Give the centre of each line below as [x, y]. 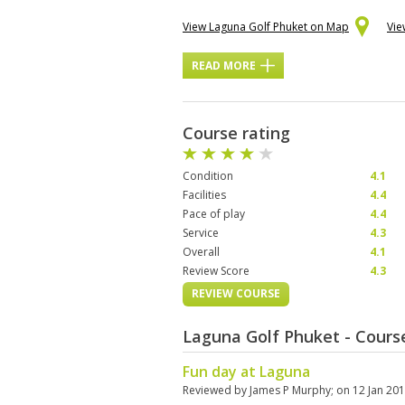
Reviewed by [216, 390]
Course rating [236, 133]
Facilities [204, 195]
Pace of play [214, 214]
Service [201, 233]
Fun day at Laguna [246, 372]
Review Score [216, 271]
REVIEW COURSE [236, 293]
